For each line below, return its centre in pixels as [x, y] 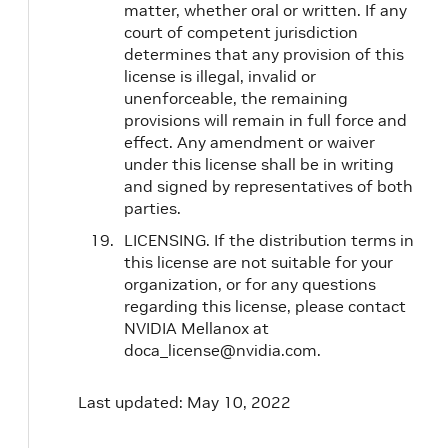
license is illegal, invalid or [220, 76]
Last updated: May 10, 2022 [184, 402]
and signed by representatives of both [268, 186]
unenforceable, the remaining [236, 98]
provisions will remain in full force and [265, 120]
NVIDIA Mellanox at [196, 328]
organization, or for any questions [250, 284]
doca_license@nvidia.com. [222, 350]
